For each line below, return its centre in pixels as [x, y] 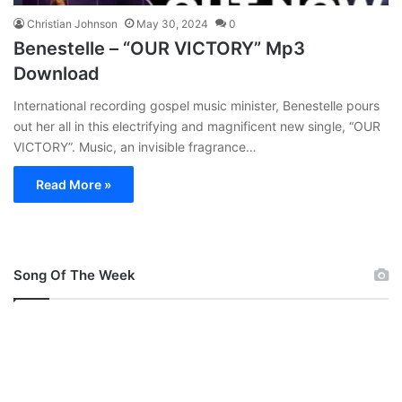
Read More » [74, 184]
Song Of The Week [74, 275]
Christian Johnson [72, 23]
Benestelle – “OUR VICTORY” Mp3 [159, 48]
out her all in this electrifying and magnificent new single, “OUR [197, 126]
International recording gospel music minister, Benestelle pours [197, 105]
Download [57, 73]
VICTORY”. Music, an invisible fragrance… [135, 146]
